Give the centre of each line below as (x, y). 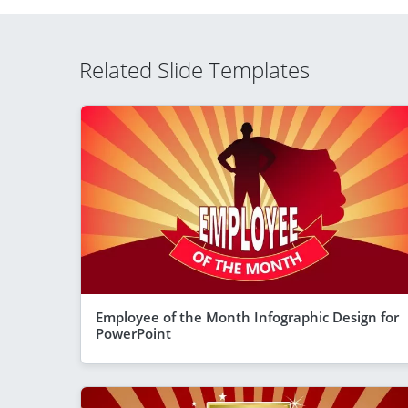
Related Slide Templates (194, 70)
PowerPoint (133, 333)
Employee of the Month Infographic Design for (247, 316)
